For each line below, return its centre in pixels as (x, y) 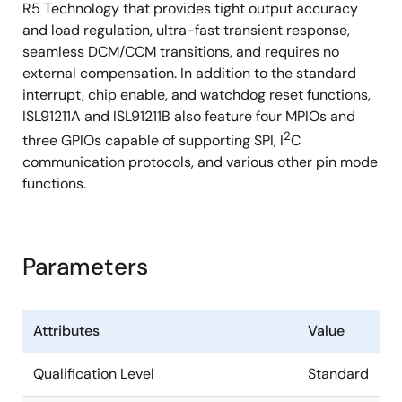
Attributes (66, 331)
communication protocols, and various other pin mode (200, 162)
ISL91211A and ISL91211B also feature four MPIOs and (189, 116)
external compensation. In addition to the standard (189, 73)
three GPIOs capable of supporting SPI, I (153, 141)
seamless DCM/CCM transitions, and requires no (181, 51)
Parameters (85, 267)
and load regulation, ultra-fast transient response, (186, 30)
